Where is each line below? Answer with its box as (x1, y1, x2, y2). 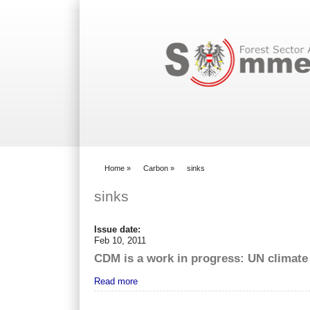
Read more (94, 275, 138, 286)
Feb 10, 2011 (94, 235, 147, 246)
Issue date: (94, 224, 144, 235)
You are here (94, 169, 149, 180)
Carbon (143, 163, 169, 172)
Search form (160, 19, 228, 33)
